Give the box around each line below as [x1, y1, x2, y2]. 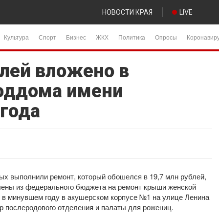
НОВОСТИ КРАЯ [102, 8, 153, 16]
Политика [118, 33, 145, 41]
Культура [4, 33, 29, 41]
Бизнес [66, 33, 86, 41]
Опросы [155, 33, 177, 41]
